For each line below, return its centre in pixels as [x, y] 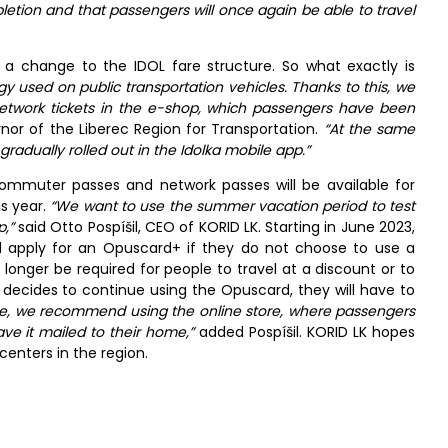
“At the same [369, 129]
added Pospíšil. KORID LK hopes [304, 332]
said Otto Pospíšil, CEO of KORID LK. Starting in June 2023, [214, 227]
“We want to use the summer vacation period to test [233, 206]
